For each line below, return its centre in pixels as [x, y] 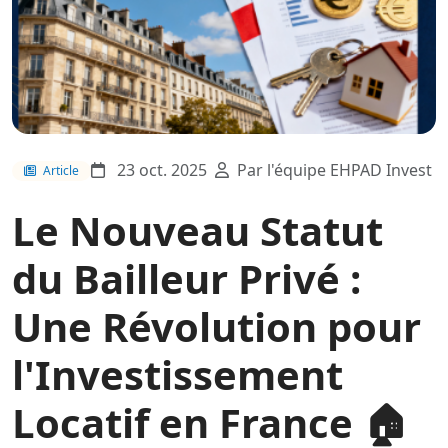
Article [59, 170]
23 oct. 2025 [160, 170]
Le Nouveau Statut [197, 230]
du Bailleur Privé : [186, 278]
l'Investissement [177, 374]
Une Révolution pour [216, 326]
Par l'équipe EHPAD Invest [332, 170]
